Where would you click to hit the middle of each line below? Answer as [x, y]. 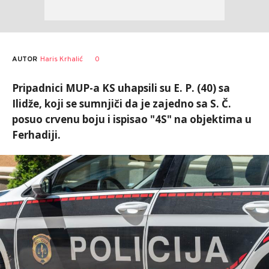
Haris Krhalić [62, 59]
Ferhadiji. [36, 135]
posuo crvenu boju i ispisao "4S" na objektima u [132, 119]
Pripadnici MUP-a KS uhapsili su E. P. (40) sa [121, 88]
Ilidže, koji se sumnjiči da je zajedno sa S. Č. [122, 104]
